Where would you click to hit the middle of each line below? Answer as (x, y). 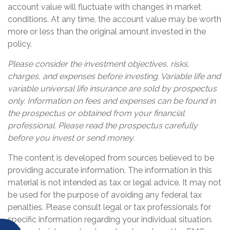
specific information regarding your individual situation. (110, 220)
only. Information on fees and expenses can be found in (112, 101)
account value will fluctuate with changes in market (104, 7)
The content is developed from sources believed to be (111, 158)
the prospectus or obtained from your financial (96, 113)
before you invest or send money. (71, 138)
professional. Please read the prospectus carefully (103, 126)
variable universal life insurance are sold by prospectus (112, 89)
